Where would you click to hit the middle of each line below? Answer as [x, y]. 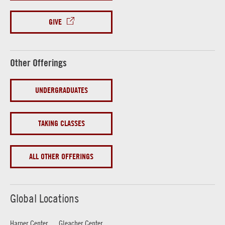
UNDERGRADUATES [61, 90]
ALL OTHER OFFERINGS [61, 156]
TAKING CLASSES [61, 123]
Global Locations [44, 198]
